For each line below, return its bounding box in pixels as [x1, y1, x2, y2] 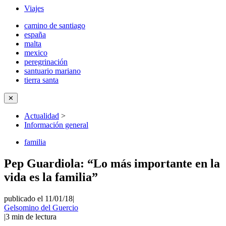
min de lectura [12, 212, 56, 221]
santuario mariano [24, 67, 81, 75]
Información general [24, 121, 88, 129]
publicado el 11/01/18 [4, 194, 73, 203]
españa [24, 30, 46, 39]
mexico [24, 48, 47, 57]
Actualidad [24, 111, 59, 120]
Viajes [24, 4, 44, 13]
